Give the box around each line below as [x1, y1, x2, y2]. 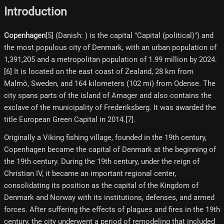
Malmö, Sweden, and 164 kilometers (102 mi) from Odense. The [4, 79, 215, 88]
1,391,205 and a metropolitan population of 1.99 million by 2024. [4, 55, 217, 64]
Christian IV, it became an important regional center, [4, 169, 176, 178]
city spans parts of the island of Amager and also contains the [4, 91, 211, 100]
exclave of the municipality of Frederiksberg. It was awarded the [4, 103, 216, 112]
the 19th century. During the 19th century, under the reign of [4, 157, 199, 166]
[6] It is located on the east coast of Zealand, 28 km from [4, 67, 193, 76]
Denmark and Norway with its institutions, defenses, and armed [4, 193, 214, 202]
